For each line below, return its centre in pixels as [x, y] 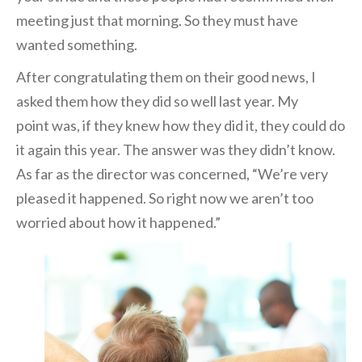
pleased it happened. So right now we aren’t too [165, 198]
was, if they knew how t [124, 125]
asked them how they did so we [113, 101]
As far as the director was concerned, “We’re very [172, 173]
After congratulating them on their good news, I [166, 76]
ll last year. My [254, 101]
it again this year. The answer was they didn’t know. [176, 149]
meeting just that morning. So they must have [157, 20]
